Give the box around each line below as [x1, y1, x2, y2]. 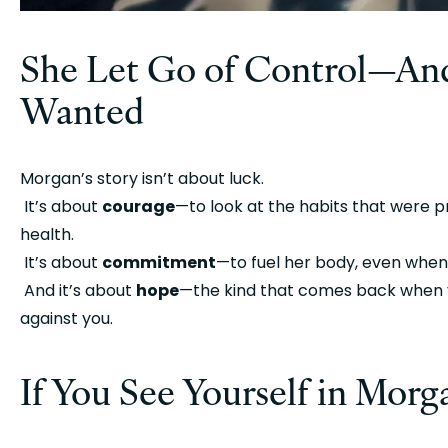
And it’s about [24, 279, 136, 303]
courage [102, 195, 175, 219]
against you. [20, 307, 113, 331]
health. [20, 223, 74, 247]
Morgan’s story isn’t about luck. [20, 167, 264, 191]
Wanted [20, 83, 144, 135]
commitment [102, 251, 216, 275]
